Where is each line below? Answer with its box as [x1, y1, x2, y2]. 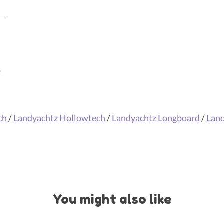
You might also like [52, 191, 171, 207]
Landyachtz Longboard [112, 113, 200, 124]
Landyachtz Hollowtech [13, 113, 105, 124]
